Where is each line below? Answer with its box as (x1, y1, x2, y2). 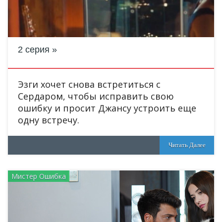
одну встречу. (18, 114, 79, 126)
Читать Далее (168, 141, 206, 149)
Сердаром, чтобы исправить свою (18, 90, 174, 102)
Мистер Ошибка (11, 171, 66, 181)
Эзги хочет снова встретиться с (18, 78, 161, 90)
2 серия (18, 45, 50, 55)
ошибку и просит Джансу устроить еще (18, 102, 196, 114)
